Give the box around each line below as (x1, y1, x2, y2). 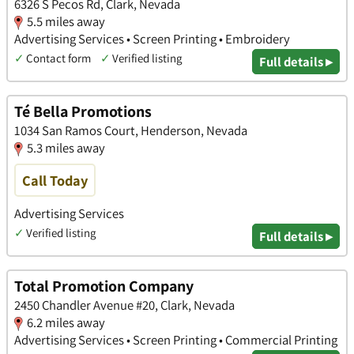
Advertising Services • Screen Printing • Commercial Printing (14, 331, 337, 349)
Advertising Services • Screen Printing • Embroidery (14, 29, 290, 47)
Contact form (26, 50, 91, 66)
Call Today (22, 171, 88, 190)
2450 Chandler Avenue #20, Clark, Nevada (14, 296, 235, 314)
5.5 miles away (27, 12, 105, 30)
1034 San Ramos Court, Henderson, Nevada (14, 122, 247, 140)
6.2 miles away (27, 314, 105, 332)
